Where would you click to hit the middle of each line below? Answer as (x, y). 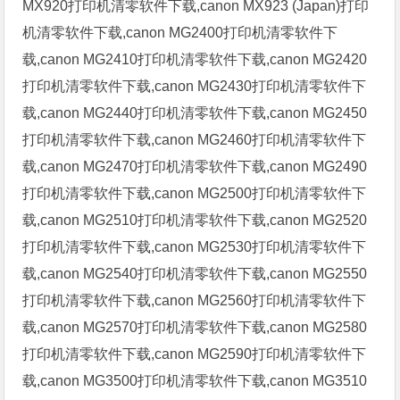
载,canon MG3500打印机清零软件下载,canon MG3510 (195, 380)
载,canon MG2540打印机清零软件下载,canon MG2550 (195, 273)
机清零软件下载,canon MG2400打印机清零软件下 (180, 32)
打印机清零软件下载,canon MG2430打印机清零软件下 (195, 86)
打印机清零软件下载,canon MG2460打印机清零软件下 (195, 139)
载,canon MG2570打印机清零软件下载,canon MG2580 (195, 327)
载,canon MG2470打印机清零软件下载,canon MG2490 (195, 166)
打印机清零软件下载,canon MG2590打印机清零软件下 (195, 354)
